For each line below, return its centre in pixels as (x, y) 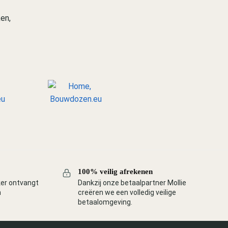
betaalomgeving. (105, 202)
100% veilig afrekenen (116, 172)
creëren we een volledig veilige (127, 192)
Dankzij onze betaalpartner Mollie (132, 182)
